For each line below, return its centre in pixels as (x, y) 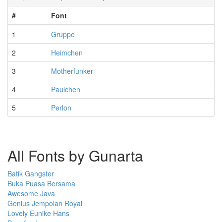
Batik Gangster (31, 173)
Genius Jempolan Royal (45, 203)
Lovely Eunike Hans (38, 213)
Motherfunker (72, 71)
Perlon (61, 107)
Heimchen (67, 52)
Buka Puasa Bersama (41, 183)
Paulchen (66, 89)
